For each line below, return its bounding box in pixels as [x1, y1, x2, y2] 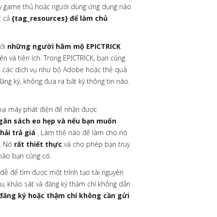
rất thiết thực [14, 139, 62, 149]
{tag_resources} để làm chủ [12, 14, 108, 23]
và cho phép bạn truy [62, 139, 130, 149]
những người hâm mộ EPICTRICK [7, 42, 121, 51]
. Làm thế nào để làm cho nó [35, 128, 127, 137]
